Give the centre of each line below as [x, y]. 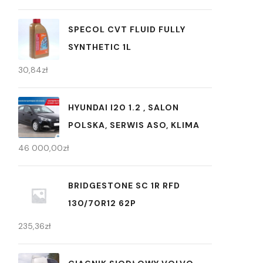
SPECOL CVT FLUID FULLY [127, 29]
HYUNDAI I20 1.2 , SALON [124, 107]
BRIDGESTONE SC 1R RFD [124, 185]
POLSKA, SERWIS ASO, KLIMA [134, 125]
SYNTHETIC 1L [100, 47]
